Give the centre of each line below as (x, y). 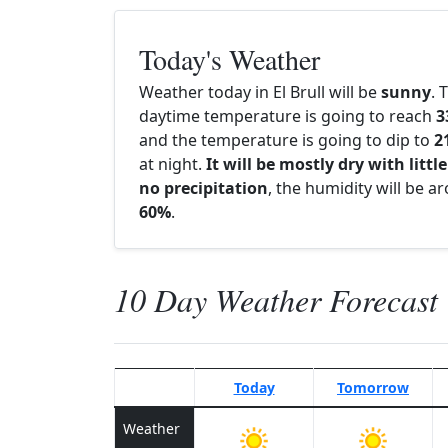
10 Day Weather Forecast (276, 299)
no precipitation (203, 188)
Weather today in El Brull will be (260, 92)
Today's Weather (229, 59)
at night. (172, 164)
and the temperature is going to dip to (286, 140)
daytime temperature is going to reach (287, 116)
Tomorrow (373, 387)
